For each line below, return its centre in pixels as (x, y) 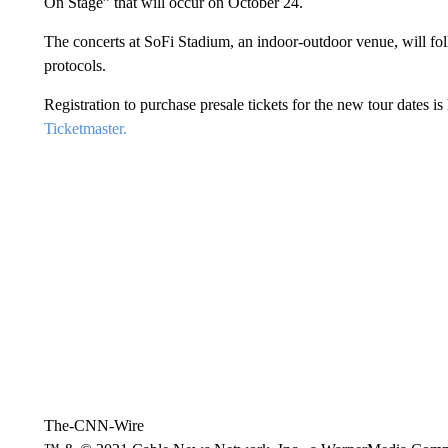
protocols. (74, 65)
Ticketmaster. (85, 128)
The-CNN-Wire (93, 425)
